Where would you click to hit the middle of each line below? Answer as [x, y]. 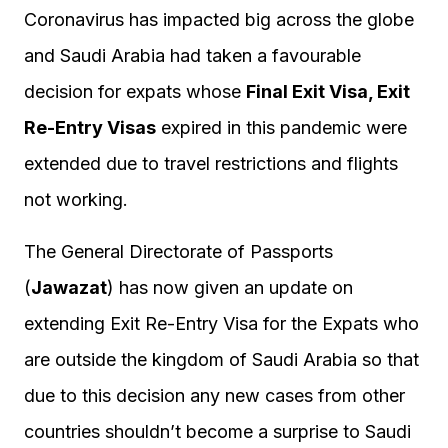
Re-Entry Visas [90, 127]
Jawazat [69, 287]
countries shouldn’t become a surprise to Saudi [217, 431]
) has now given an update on [230, 287]
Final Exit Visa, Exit [328, 91]
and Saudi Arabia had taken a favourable [192, 55]
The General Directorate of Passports [178, 251]
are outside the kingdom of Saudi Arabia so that [221, 359]
